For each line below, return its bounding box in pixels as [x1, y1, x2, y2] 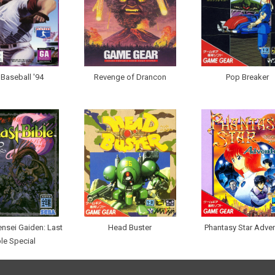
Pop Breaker [225, 72, 269, 82]
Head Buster [108, 223, 152, 233]
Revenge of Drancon [93, 72, 166, 82]
